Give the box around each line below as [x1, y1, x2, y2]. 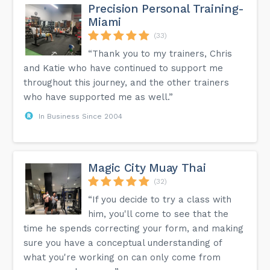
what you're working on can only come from [24, 251, 221, 263]
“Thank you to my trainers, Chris [88, 48, 233, 59]
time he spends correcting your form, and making [24, 222, 244, 234]
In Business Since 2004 [39, 111, 123, 121]
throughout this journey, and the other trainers [24, 77, 230, 88]
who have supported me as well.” [24, 91, 174, 102]
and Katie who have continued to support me [24, 62, 224, 74]
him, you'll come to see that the [88, 208, 229, 219]
